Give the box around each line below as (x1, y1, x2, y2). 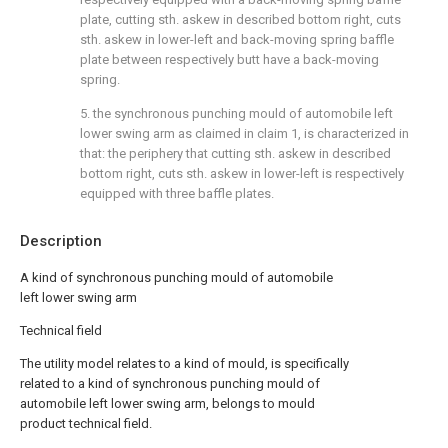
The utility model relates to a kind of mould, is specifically (20, 356, 349, 371)
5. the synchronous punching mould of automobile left (80, 106, 393, 121)
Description (20, 232, 102, 250)
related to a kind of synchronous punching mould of (20, 376, 320, 391)
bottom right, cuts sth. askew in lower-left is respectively (80, 166, 404, 181)
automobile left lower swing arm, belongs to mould (20, 396, 315, 411)
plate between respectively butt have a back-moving (80, 52, 379, 67)
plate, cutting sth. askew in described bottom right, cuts (80, 12, 401, 27)
